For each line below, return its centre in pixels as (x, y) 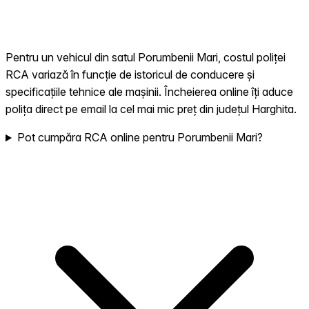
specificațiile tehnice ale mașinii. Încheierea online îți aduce (149, 92)
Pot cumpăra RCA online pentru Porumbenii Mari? (140, 138)
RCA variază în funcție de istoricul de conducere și (130, 75)
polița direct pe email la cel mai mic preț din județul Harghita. (151, 109)
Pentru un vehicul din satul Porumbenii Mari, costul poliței (146, 58)
